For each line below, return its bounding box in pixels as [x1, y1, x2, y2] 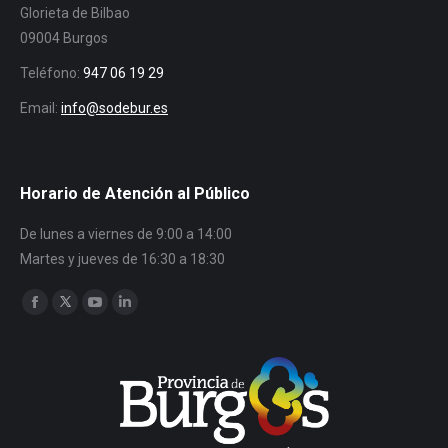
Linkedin [123, 305, 176, 322]
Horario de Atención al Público [20, 183, 250, 203]
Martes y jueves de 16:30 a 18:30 [20, 250, 225, 267]
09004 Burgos [20, 29, 108, 46]
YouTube [93, 305, 151, 322]
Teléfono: [20, 64, 83, 81]
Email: [20, 99, 61, 116]
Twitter [63, 305, 110, 322]
